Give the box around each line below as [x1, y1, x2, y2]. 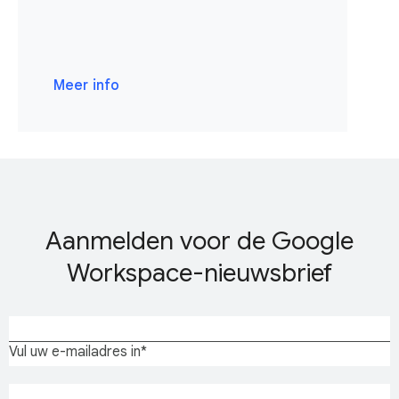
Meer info [53, 77, 119, 95]
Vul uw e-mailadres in [9, 343, 141, 362]
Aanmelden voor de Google [45, 225, 354, 257]
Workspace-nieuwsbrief [67, 257, 332, 289]
